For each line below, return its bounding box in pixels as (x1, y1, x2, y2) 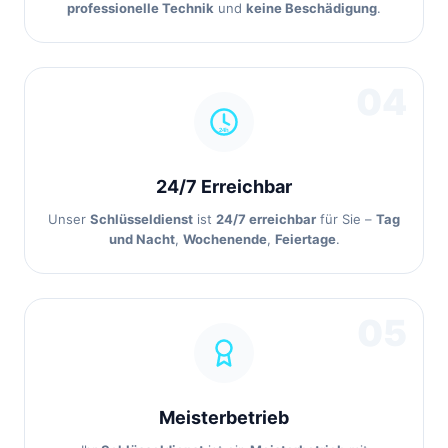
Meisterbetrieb (159, 407, 289, 428)
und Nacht (108, 231, 175, 247)
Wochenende (182, 231, 267, 247)
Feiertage (274, 231, 336, 247)
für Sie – (316, 211, 376, 227)
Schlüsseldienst (90, 211, 193, 227)
